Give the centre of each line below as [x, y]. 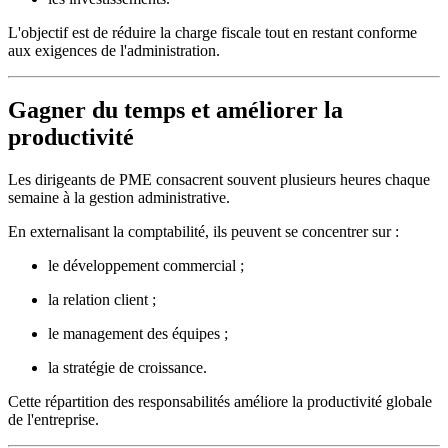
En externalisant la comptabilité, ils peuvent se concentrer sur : [203, 232]
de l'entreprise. [53, 420]
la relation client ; [102, 300]
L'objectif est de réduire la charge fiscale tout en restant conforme [212, 32]
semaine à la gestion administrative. [119, 198]
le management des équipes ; [138, 334]
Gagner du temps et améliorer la [175, 110]
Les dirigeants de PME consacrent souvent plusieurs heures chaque [219, 180]
